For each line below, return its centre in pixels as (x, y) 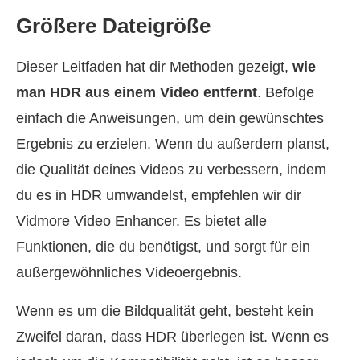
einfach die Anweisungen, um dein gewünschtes (170, 119)
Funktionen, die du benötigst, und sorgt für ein (163, 247)
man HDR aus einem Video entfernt (137, 93)
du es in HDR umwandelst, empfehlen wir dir (159, 196)
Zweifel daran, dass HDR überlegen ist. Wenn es (172, 337)
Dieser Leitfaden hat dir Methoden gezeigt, (154, 67)
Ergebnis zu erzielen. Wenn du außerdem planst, (173, 144)
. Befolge (286, 93)
